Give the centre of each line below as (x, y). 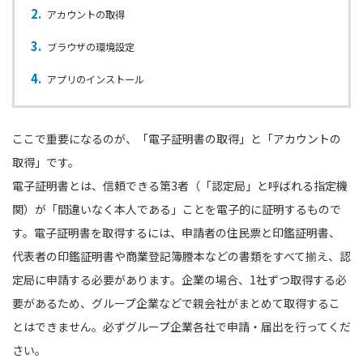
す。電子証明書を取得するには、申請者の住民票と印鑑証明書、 (176, 232)
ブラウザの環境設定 (91, 47)
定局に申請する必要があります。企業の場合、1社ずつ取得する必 (179, 279)
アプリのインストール (96, 79)
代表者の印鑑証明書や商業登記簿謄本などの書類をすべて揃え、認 (181, 256)
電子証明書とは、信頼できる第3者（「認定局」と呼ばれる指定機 (180, 185)
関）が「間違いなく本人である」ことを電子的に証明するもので (177, 209)
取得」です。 (46, 162)
